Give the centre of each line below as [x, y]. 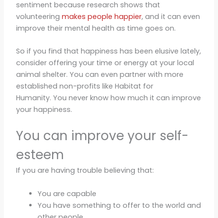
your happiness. [44, 110]
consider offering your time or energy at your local [105, 63]
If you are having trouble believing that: [85, 171]
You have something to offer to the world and [119, 205]
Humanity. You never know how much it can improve [108, 98]
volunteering [39, 16]
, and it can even [171, 16]
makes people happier [101, 16]
